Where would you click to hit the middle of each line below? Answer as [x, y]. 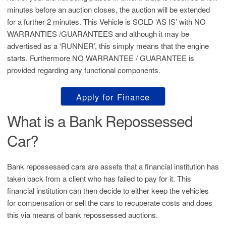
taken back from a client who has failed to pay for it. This [99, 178]
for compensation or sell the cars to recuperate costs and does [110, 203]
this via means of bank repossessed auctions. [82, 215]
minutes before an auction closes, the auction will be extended [108, 9]
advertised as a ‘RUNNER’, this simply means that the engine [108, 46]
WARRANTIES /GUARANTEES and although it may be [98, 34]
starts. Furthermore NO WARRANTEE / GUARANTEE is [101, 58]
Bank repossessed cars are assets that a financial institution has [113, 166]
